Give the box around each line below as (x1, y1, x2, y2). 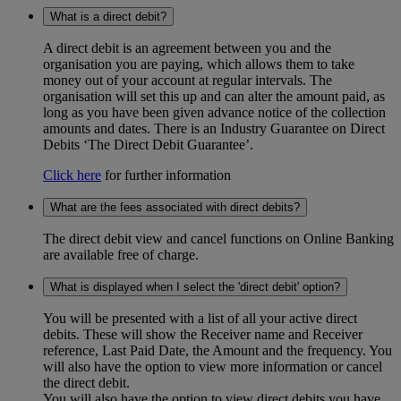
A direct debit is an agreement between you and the (43, 40, 331, 56)
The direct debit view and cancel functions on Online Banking (43, 231, 394, 247)
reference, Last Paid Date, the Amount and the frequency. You (43, 343, 392, 359)
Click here (43, 167, 101, 183)
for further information (101, 167, 231, 183)
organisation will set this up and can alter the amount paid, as (43, 89, 385, 105)
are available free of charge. (43, 247, 199, 263)
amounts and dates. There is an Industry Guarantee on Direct (43, 121, 385, 137)
